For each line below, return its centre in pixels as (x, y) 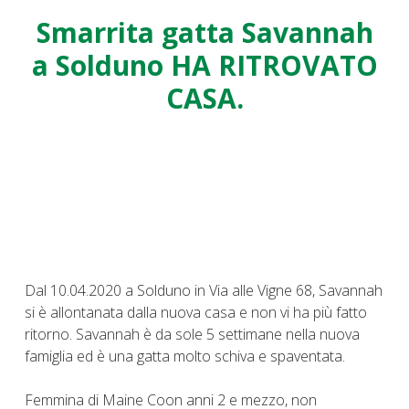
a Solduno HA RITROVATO (204, 65)
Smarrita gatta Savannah (204, 32)
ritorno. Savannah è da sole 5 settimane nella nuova (192, 334)
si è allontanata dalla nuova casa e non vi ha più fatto (196, 312)
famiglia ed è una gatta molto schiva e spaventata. (185, 356)
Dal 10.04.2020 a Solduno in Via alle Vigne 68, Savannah (204, 290)
